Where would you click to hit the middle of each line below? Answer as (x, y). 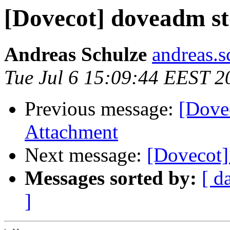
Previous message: (102, 109)
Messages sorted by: (111, 178)
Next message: (86, 155)
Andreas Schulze (75, 54)
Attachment (71, 132)
